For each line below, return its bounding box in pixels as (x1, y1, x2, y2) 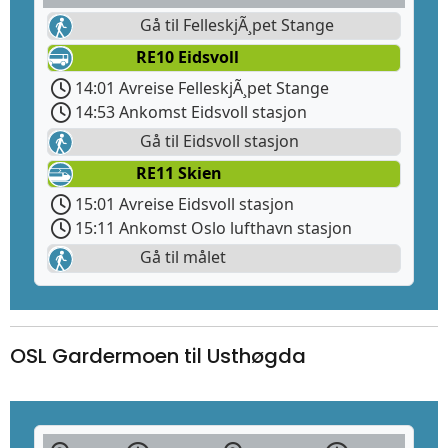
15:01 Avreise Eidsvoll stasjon (71, 193, 294, 216)
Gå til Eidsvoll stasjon (136, 130, 299, 153)
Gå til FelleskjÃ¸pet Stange (136, 13, 334, 36)
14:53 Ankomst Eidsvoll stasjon (71, 101, 307, 124)
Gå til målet (136, 246, 226, 269)
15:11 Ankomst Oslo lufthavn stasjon (71, 217, 352, 240)
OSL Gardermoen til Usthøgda (10, 341, 306, 370)
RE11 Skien (136, 162, 222, 185)
